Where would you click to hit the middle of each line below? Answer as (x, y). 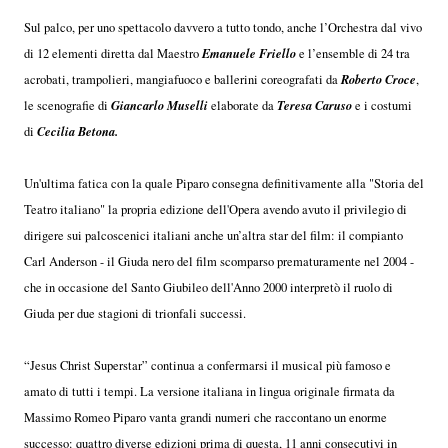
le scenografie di (67, 105)
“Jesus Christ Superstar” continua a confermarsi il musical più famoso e (207, 365)
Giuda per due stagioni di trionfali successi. (135, 313)
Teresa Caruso (314, 104)
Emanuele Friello (249, 52)
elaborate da (242, 105)
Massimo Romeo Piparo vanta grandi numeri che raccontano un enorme (205, 417)
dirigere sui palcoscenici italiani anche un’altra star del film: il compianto (213, 235)
